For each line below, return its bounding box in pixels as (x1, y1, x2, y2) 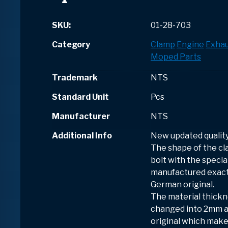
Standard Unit (52, 92, 109, 102)
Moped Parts (151, 52, 201, 62)
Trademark (52, 73, 98, 83)
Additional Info (52, 131, 112, 141)
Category (52, 40, 90, 50)
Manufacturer (52, 111, 110, 122)
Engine (177, 40, 204, 50)
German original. (151, 180, 214, 190)
